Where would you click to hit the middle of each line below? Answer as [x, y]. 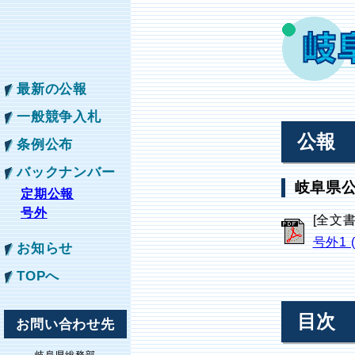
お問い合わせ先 [65, 324]
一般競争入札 [59, 116]
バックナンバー [66, 172]
